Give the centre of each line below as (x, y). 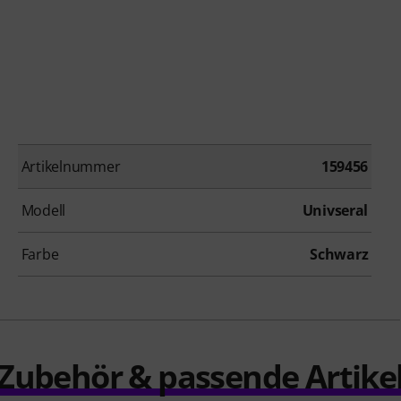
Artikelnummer (71, 167)
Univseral (335, 211)
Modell (43, 211)
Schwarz (339, 255)
